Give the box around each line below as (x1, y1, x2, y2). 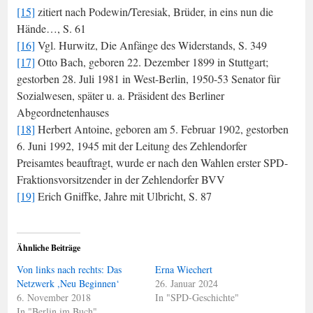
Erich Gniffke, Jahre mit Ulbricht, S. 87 (35, 188, 212, 203)
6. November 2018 (17, 290, 91, 304)
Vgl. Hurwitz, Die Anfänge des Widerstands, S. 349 (35, 37, 267, 52)
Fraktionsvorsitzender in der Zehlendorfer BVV (17, 171, 225, 187)
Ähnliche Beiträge (17, 241, 80, 254)
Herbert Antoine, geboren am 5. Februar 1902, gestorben (35, 121, 289, 136)
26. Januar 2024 (155, 276, 218, 290)
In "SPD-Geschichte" (155, 290, 239, 304)
